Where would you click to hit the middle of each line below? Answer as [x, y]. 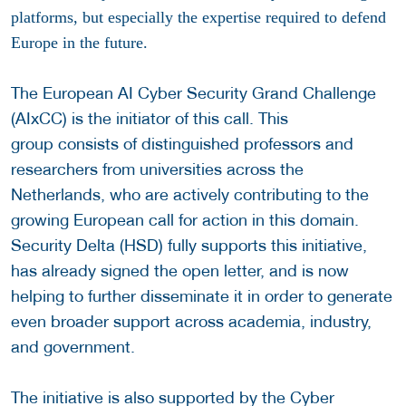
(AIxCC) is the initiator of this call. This [150, 118]
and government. [73, 346]
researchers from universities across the [157, 169]
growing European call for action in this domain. [185, 219]
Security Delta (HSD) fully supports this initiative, [189, 245]
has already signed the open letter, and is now [180, 270]
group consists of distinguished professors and [182, 143]
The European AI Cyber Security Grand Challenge [193, 92]
